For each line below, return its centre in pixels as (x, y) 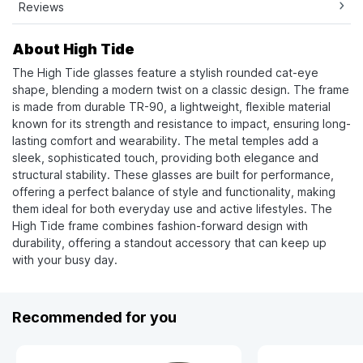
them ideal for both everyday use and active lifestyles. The (172, 209)
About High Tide (73, 49)
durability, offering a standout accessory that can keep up (169, 243)
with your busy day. (65, 260)
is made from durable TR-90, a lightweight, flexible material (171, 107)
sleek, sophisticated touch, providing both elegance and (165, 158)
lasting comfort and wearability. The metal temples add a (165, 141)
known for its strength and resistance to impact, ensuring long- (181, 124)
